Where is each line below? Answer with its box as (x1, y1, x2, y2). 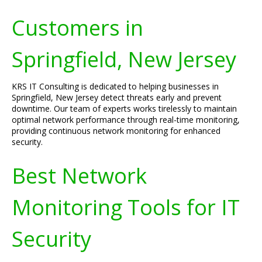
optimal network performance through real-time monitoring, (12, 114, 240, 125)
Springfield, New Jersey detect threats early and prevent (12, 92, 222, 103)
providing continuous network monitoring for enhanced (12, 125, 220, 136)
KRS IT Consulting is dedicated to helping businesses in (12, 81, 219, 92)
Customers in (12, 13, 143, 42)
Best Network (12, 161, 147, 190)
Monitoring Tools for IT (12, 192, 240, 222)
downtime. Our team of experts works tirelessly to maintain (12, 103, 237, 114)
